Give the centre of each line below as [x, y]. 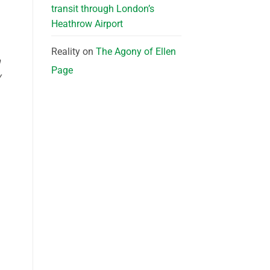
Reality [65, 52]
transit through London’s [102, 9]
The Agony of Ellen [136, 52]
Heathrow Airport [87, 24]
